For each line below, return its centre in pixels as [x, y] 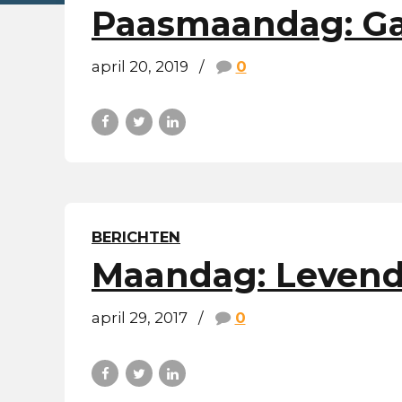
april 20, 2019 [140, 66]
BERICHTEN [136, 236]
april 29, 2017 [140, 318]
